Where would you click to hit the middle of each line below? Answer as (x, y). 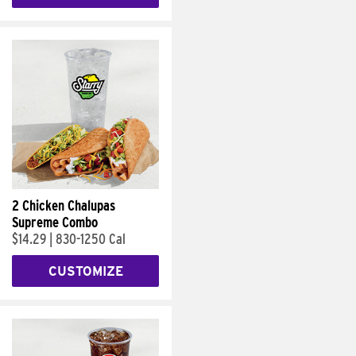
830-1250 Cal (91, 239)
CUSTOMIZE (85, 271)
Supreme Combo (55, 222)
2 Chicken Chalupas (64, 205)
